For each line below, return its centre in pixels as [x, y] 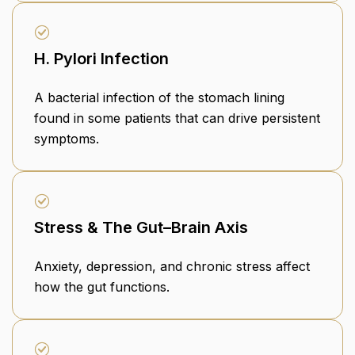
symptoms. [67, 139]
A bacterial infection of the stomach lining [159, 98]
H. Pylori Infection [101, 59]
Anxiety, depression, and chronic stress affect [172, 267]
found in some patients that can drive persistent [177, 118]
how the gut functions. [102, 287]
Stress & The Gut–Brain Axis [141, 228]
